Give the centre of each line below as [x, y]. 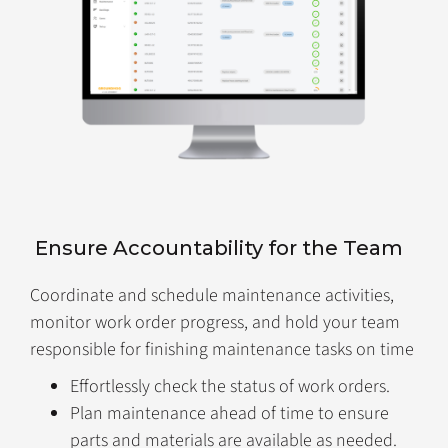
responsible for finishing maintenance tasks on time [222, 350]
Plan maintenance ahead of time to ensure [229, 414]
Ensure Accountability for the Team [219, 248]
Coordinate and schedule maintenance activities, [212, 296]
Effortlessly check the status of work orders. [230, 387]
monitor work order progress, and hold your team [215, 323]
